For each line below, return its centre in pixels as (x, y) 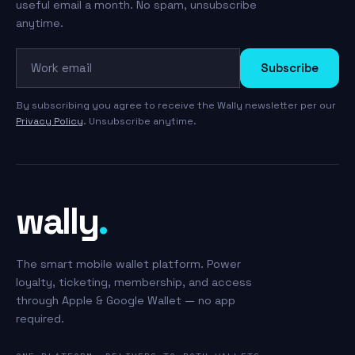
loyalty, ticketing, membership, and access (134, 282)
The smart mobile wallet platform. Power (128, 263)
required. (40, 318)
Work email (48, 56)
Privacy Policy (50, 121)
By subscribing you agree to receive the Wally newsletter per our (176, 105)
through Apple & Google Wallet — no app (126, 300)
